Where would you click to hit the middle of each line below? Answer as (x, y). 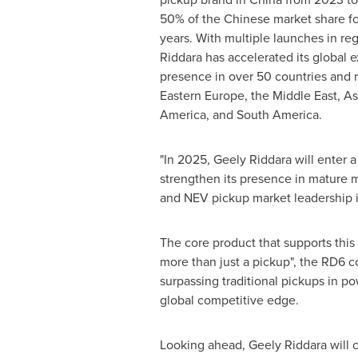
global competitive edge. (229, 300)
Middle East (304, 95)
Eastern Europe (202, 95)
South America (277, 115)
